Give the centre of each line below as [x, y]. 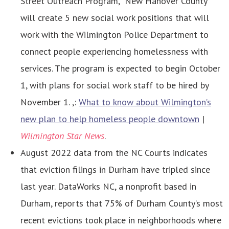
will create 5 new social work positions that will [115, 18]
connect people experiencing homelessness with [114, 52]
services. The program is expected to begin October [120, 68]
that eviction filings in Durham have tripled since [115, 170]
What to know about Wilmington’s [145, 102]
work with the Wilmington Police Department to [114, 35]
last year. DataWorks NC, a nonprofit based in [108, 187]
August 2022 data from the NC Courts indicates [114, 153]
